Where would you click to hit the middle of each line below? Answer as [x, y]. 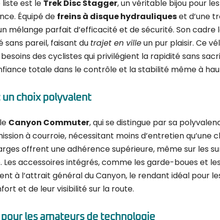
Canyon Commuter [49, 123]
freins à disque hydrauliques [117, 16]
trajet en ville [116, 43]
